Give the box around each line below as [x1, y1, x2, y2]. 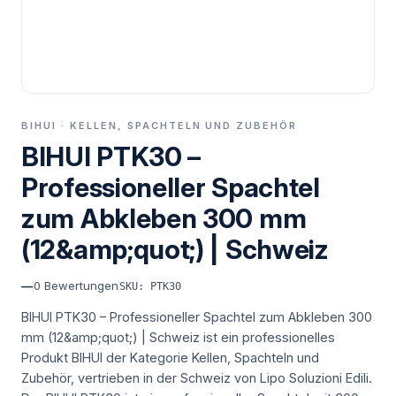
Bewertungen [41, 278, 118, 293]
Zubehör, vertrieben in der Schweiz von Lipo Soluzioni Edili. [21, 370, 372, 385]
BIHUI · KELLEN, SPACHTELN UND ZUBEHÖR [21, 119, 298, 132]
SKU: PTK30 [119, 279, 181, 293]
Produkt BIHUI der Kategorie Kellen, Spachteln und [21, 350, 319, 365]
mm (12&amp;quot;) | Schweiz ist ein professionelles [21, 330, 335, 345]
